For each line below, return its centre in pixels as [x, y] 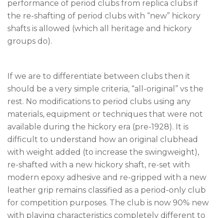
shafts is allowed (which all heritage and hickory [100, 29]
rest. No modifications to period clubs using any [99, 102]
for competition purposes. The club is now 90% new [108, 203]
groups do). [30, 41]
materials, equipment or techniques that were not [105, 114]
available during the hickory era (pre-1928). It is [98, 127]
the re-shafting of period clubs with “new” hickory [104, 16]
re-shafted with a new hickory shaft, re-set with [99, 165]
